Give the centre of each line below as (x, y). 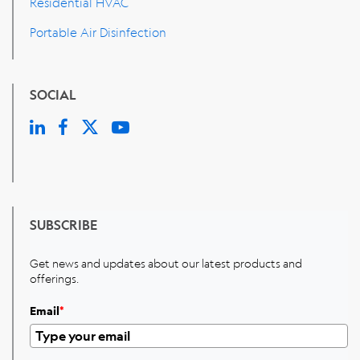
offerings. (54, 278)
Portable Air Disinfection (98, 32)
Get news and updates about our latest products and (166, 262)
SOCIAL (53, 94)
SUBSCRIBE (63, 224)
